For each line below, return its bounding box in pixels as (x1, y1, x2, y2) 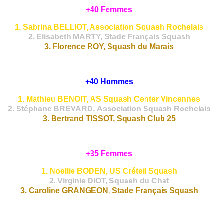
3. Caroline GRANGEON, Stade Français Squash (20, 186, 198, 195)
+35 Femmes (86, 149, 132, 158)
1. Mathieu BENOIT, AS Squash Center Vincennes (18, 95, 200, 104)
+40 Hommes (85, 77, 133, 86)
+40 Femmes (86, 5, 132, 14)
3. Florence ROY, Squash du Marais (44, 42, 174, 51)
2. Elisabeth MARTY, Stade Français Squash (28, 33, 190, 41)
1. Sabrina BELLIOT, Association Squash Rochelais (15, 23, 203, 32)
